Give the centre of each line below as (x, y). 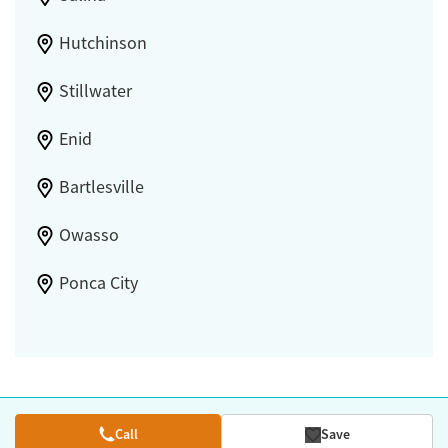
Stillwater (95, 91)
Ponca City (98, 283)
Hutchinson (102, 43)
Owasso (88, 235)
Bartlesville (101, 187)
